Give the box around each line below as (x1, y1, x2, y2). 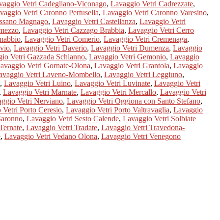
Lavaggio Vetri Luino (4, 79, 71, 87)
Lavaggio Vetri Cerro (128, 26, 194, 34)
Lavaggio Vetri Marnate (3, 87, 77, 96)
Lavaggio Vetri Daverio (14, 43, 87, 52)
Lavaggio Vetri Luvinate (75, 79, 150, 87)
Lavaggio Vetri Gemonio (89, 52, 166, 61)
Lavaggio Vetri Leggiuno (104, 70, 182, 79)
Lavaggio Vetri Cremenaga (104, 34, 187, 43)
